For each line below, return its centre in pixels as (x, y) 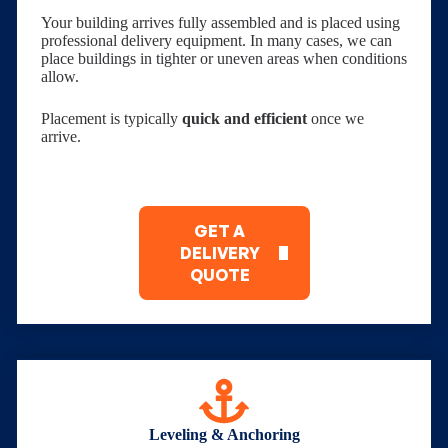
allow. (60, 76)
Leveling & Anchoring (224, 434)
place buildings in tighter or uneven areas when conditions (224, 58)
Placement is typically (111, 118)
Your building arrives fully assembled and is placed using (220, 22)
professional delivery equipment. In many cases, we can (216, 40)
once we (335, 118)
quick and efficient (244, 118)
